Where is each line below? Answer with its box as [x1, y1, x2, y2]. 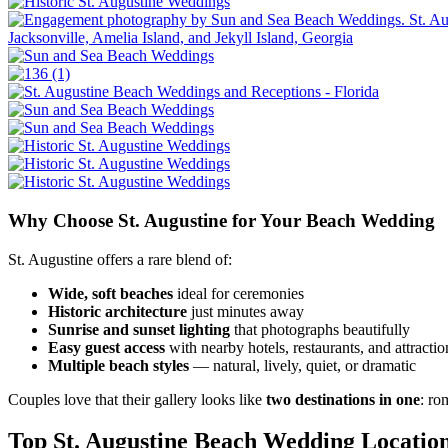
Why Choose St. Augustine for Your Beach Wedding [8, 209, 435, 231]
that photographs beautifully [230, 320, 410, 338]
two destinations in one [266, 390, 420, 408]
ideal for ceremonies [173, 284, 304, 302]
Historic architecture [48, 302, 187, 320]
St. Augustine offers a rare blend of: [8, 250, 232, 268]
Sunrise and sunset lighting [48, 320, 230, 338]
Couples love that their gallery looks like [8, 390, 266, 408]
